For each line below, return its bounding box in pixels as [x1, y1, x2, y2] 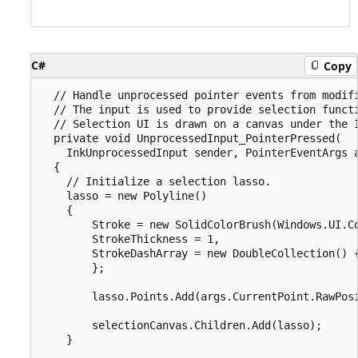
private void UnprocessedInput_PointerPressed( [41, 132, 341, 145]
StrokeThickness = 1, [41, 233, 220, 246]
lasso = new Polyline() [41, 189, 207, 203]
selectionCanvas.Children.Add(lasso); [41, 319, 322, 332]
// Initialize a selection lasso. [41, 175, 271, 189]
